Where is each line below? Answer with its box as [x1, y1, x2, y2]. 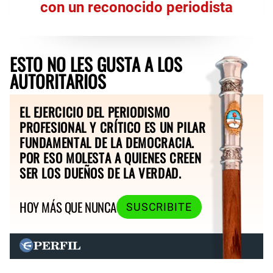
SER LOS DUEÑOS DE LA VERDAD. [19, 163, 182, 182]
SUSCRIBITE [126, 200, 192, 213]
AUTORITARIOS [10, 68, 106, 94]
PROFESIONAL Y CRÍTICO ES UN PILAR [19, 117, 206, 136]
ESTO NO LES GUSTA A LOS [10, 51, 182, 77]
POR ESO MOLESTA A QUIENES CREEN [19, 147, 202, 167]
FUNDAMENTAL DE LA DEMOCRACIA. [19, 132, 195, 152]
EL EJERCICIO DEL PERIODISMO [19, 102, 170, 121]
